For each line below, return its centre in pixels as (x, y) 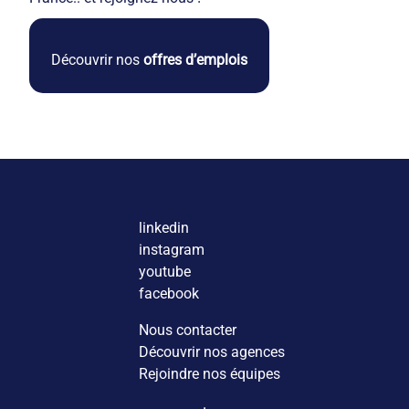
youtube (165, 271)
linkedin (164, 227)
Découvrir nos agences (212, 351)
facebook (169, 293)
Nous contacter (188, 330)
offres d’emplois (194, 59)
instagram (172, 249)
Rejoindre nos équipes (210, 373)
